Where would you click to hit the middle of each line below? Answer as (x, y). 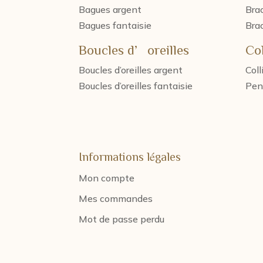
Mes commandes (116, 199)
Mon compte (107, 178)
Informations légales (130, 156)
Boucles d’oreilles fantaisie (136, 85)
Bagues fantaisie (115, 25)
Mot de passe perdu (122, 219)
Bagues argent (110, 9)
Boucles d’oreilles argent (131, 70)
